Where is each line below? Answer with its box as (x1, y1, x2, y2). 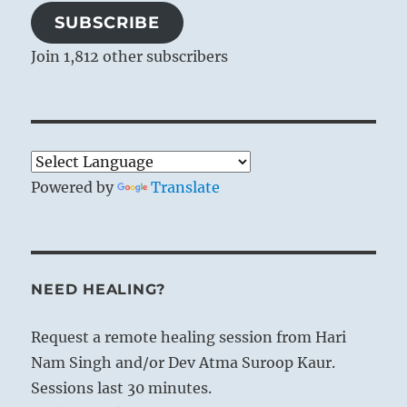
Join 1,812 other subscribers (31, 46, 229, 65)
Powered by (31, 177, 118, 196)
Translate (151, 177, 221, 196)
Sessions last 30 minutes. (31, 378, 213, 397)
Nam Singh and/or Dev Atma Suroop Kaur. (31, 352, 336, 372)
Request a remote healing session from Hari (31, 327, 347, 346)
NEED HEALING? (31, 280, 166, 298)
